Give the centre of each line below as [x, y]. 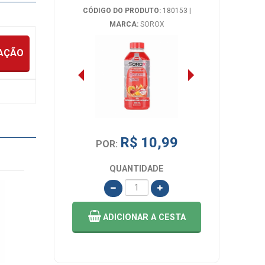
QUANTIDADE [137, 169]
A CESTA [168, 217]
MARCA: [124, 24]
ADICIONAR [127, 217]
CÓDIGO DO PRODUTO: [122, 10]
